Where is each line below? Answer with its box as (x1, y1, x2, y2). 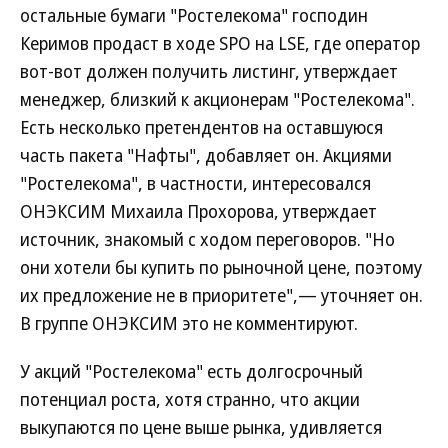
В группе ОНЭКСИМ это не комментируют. (20, 311, 358, 335)
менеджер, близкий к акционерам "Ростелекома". (20, 87, 415, 111)
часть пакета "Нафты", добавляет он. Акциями (20, 143, 392, 167)
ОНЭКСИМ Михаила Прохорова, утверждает (20, 199, 377, 223)
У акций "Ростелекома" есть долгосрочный (20, 359, 363, 383)
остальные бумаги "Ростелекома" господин (20, 3, 368, 27)
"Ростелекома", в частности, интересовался (20, 171, 371, 195)
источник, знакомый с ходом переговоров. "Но (20, 227, 395, 251)
